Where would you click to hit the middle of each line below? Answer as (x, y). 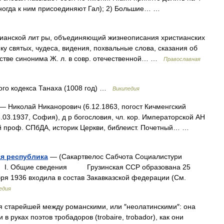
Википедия (126, 88)
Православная (182, 59)
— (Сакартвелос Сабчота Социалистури (115, 156)
